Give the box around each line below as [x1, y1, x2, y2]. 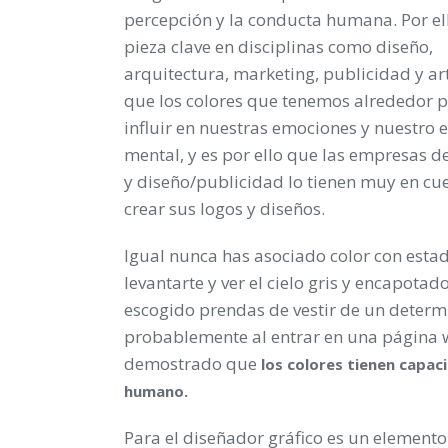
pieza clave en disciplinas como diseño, [124, 34, 433, 58]
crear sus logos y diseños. [124, 196, 325, 220]
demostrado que [124, 351, 261, 375]
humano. [124, 380, 188, 401]
